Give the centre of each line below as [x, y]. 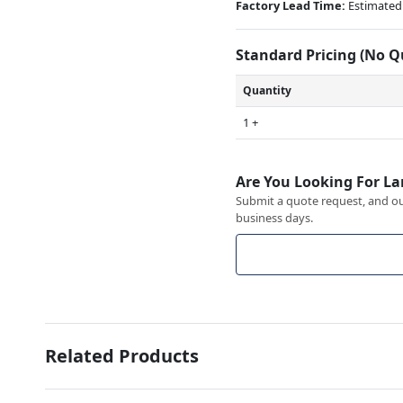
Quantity [268, 90]
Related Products [122, 355]
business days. [275, 217]
